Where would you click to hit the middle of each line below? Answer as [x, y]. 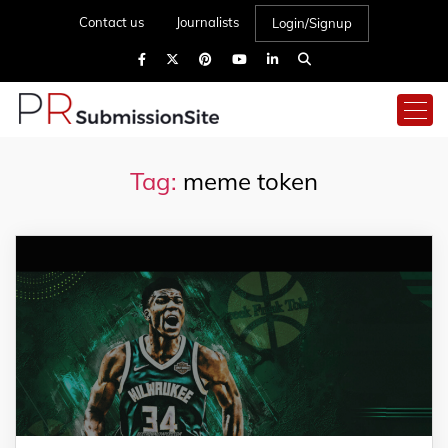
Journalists [207, 22]
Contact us [111, 22]
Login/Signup [312, 23]
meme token [250, 181]
